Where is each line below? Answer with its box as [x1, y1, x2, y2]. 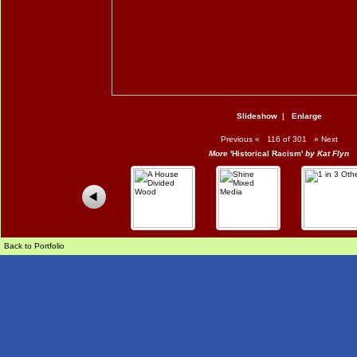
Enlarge [291, 112, 322, 120]
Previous [218, 135, 253, 143]
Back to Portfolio [4, 241, 65, 250]
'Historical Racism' [230, 149, 303, 158]
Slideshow [236, 112, 277, 120]
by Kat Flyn [303, 149, 349, 158]
